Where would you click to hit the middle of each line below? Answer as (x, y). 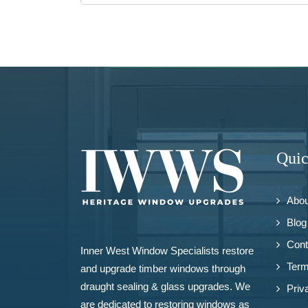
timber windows (174, 268)
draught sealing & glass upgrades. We (165, 286)
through (227, 268)
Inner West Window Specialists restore (167, 251)
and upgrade (110, 268)
